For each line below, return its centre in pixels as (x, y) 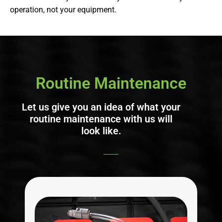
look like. (101, 131)
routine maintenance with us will (101, 119)
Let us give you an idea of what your (101, 107)
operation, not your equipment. (63, 10)
